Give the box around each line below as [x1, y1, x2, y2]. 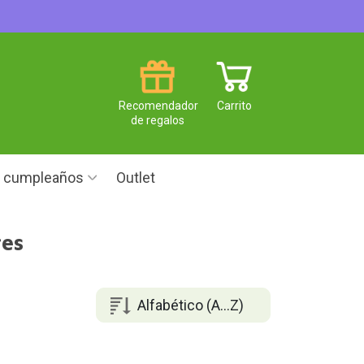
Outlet [116, 169, 155, 186]
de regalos [130, 113, 184, 127]
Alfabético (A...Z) [136, 296, 244, 314]
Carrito [217, 98, 252, 112]
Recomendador [119, 98, 198, 112]
